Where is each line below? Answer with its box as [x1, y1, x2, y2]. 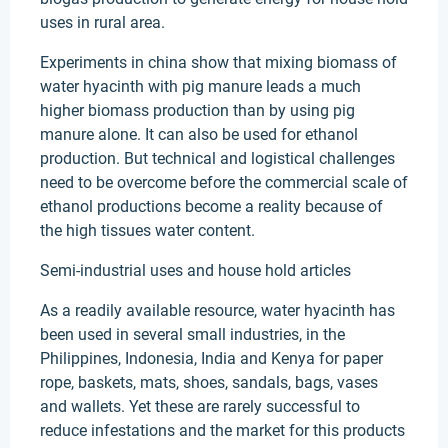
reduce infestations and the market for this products [40, 421, 405, 440]
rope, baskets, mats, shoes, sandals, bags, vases [40, 373, 378, 392]
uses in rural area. [40, 13, 165, 32]
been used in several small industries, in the [40, 325, 345, 344]
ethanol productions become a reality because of [40, 197, 383, 216]
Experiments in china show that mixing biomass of [40, 53, 397, 72]
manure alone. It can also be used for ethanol [40, 125, 358, 144]
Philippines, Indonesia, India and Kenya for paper [40, 349, 383, 368]
